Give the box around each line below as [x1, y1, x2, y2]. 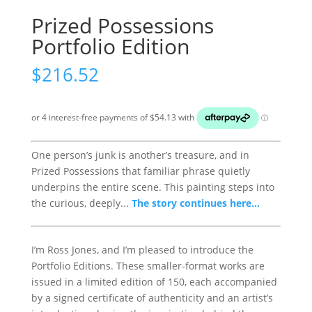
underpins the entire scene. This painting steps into [31, 180, 274, 194]
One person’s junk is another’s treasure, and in [31, 148, 249, 162]
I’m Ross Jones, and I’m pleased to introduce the [31, 243, 253, 256]
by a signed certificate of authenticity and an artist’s [31, 291, 273, 304]
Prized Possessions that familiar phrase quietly [31, 164, 250, 178]
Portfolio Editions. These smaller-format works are [31, 259, 265, 272]
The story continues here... [131, 196, 260, 210]
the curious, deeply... [31, 196, 132, 210]
